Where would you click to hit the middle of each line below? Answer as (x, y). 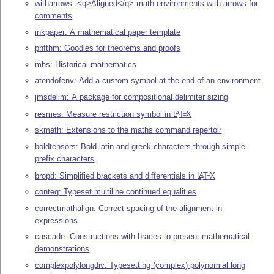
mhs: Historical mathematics (86, 64)
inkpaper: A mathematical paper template (108, 32)
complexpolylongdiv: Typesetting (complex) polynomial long (140, 265)
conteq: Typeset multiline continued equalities (116, 192)
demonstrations (62, 249)
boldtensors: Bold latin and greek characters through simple (140, 146)
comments (54, 16)
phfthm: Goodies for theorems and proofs (108, 48)
